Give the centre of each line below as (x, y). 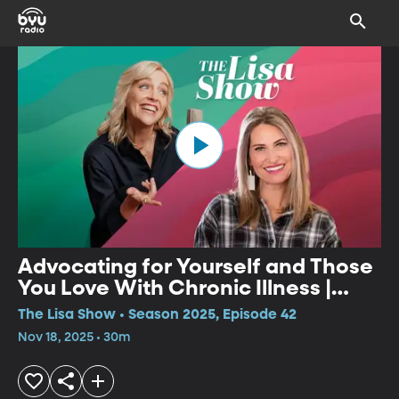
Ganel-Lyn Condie (112, 309)
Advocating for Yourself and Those (195, 267)
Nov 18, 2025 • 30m (74, 337)
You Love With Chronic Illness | (175, 288)
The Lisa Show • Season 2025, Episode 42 (157, 315)
